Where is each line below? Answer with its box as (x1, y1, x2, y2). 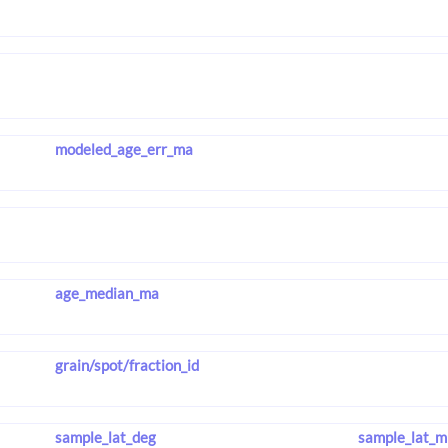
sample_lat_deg (54, 427, 156, 446)
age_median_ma (54, 284, 159, 303)
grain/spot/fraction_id (54, 356, 199, 375)
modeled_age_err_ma (54, 140, 193, 159)
